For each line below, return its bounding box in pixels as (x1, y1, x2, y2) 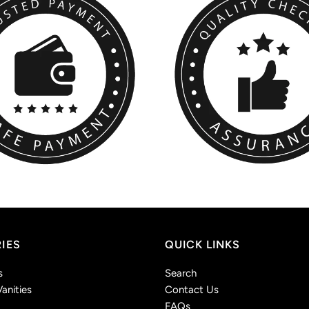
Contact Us (164, 283, 219, 296)
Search (164, 266, 197, 279)
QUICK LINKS (164, 237, 240, 251)
